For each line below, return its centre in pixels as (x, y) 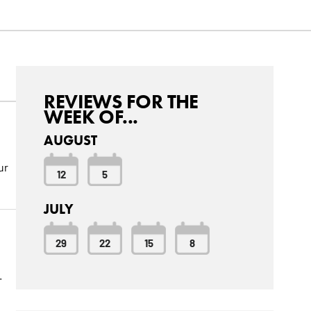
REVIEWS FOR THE (121, 102)
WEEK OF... (91, 117)
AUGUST (71, 141)
